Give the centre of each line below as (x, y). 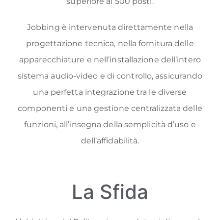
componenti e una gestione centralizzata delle (110, 108)
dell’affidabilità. (110, 140)
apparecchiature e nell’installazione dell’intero (110, 59)
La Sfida (110, 192)
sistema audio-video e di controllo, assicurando (110, 76)
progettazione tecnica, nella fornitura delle (110, 43)
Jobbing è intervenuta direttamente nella (110, 27)
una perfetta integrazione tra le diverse (110, 92)
